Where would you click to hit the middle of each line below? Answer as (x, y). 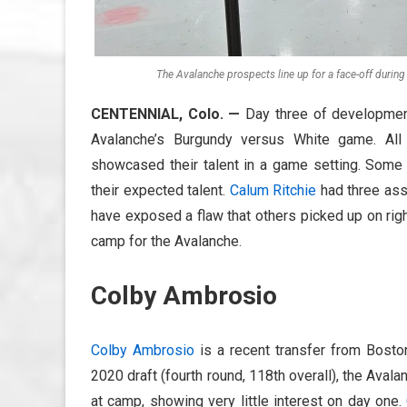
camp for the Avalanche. (166, 241)
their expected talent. (160, 190)
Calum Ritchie (273, 190)
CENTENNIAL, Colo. (160, 114)
